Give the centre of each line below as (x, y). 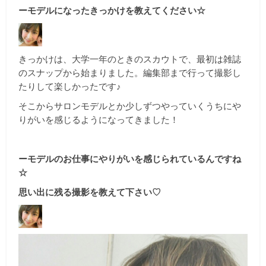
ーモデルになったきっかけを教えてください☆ (112, 10)
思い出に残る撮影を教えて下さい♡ (90, 192)
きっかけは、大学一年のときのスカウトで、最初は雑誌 (130, 59)
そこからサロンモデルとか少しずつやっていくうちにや (130, 106)
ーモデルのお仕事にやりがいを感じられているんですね (130, 159)
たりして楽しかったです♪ (70, 86)
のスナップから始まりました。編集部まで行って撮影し (130, 73)
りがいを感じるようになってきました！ (99, 120)
